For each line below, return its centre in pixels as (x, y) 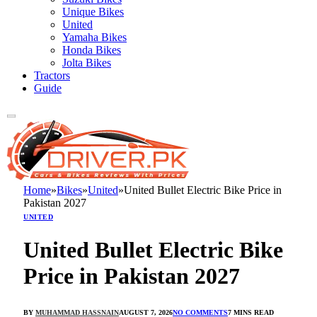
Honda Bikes (92, 50)
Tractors (52, 75)
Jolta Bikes (87, 63)
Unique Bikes (93, 12)
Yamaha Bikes (94, 37)
